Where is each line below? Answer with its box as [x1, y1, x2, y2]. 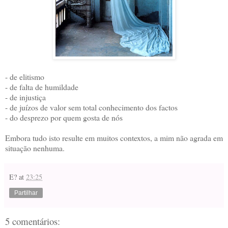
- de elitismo [5, 71, 44, 82]
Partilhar [14, 189, 38, 196]
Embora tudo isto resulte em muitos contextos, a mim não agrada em [5, 132, 223, 143]
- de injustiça [5, 91, 46, 102]
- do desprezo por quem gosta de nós [5, 111, 123, 123]
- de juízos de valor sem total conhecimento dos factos [5, 101, 178, 112]
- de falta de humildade [5, 81, 78, 92]
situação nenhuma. [5, 142, 65, 153]
